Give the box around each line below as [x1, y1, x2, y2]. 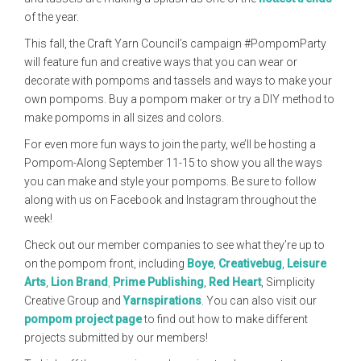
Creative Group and [24, 294, 123, 307]
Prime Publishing [113, 276, 204, 288]
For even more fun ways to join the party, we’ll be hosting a [24, 138, 316, 151]
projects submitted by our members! [24, 331, 208, 344]
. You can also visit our [201, 294, 317, 307]
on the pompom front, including [24, 257, 187, 270]
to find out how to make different [142, 313, 308, 326]
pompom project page [24, 313, 142, 326]
